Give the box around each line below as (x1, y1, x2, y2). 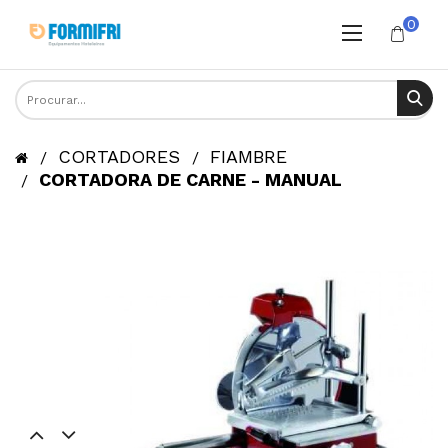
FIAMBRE (210, 145, 287, 167)
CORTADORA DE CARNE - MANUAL (39, 168, 342, 190)
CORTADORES (58, 145, 180, 167)
